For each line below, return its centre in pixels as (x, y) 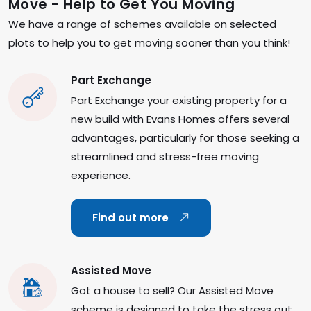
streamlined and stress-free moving (165, 157)
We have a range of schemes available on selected (142, 24)
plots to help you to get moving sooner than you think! (149, 43)
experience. (101, 176)
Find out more (132, 218)
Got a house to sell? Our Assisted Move (172, 291)
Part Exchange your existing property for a (179, 101)
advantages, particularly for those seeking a (185, 138)
